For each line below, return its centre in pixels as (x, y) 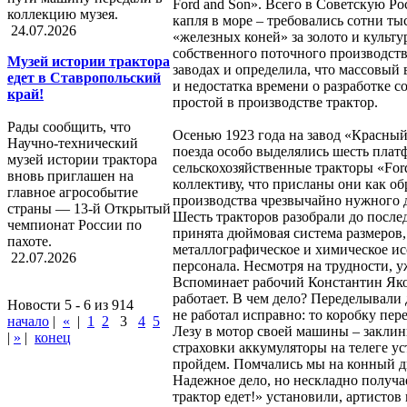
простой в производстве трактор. (277, 103)
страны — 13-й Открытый (89, 208)
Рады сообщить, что (69, 127)
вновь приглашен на (70, 176)
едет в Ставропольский (84, 78)
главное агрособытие (73, 192)
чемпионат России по (74, 225)
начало (28, 321)
